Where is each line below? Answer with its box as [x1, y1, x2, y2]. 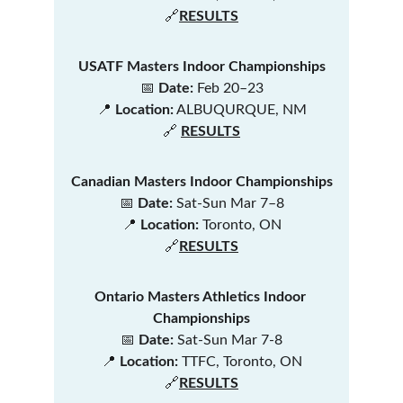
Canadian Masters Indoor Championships [70, 175, 333, 189]
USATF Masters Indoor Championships [77, 59, 326, 74]
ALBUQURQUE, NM [173, 103, 307, 117]
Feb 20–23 [193, 81, 264, 95]
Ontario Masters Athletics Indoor [94, 290, 309, 304]
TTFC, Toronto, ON [177, 354, 302, 369]
